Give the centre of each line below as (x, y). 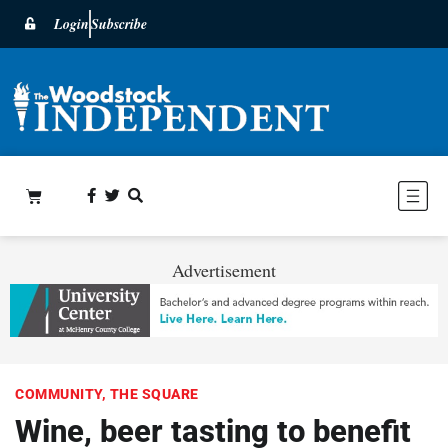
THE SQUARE (154, 393)
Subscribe (119, 24)
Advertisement (224, 269)
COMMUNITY (58, 393)
